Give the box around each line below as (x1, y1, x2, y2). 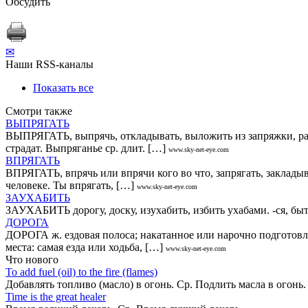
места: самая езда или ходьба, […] (5, 241, 163, 253)
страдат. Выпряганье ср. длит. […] (5, 142, 166, 154)
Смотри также (5, 104, 72, 117)
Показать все (33, 81, 93, 93)
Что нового (5, 253, 58, 265)
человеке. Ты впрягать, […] (5, 179, 134, 191)
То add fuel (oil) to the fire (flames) (5, 265, 157, 278)
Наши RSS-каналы (5, 58, 93, 70)
